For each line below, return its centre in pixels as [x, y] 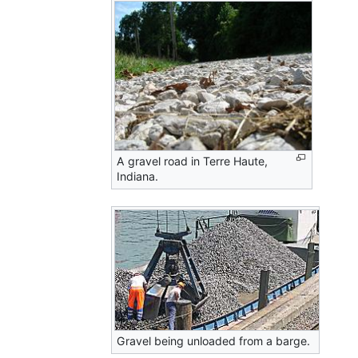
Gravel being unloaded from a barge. [214, 341]
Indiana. [138, 177]
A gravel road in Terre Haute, [193, 161]
